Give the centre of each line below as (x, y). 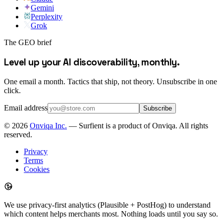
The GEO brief (28, 43)
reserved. (18, 134)
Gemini (42, 8)
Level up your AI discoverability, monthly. (92, 62)
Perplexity (47, 17)
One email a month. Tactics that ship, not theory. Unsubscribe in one (111, 81)
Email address (26, 108)
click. (12, 90)
